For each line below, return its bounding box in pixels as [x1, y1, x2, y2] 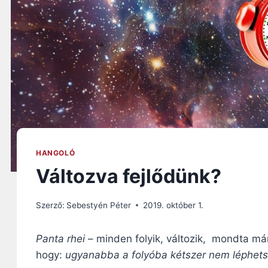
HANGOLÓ [36, 148, 75, 158]
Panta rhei [36, 232, 85, 245]
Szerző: [36, 200, 65, 210]
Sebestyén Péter [66, 200, 132, 210]
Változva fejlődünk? [36, 165, 221, 188]
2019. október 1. [143, 200, 204, 210]
